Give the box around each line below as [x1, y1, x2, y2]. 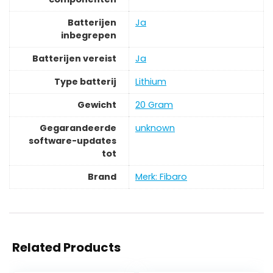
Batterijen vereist [32, 52, 116, 65]
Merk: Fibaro [135, 171, 187, 183]
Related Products [12, 239, 121, 257]
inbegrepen [61, 29, 116, 42]
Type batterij [54, 76, 116, 88]
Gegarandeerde [40, 122, 116, 135]
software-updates [29, 135, 116, 147]
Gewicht [77, 99, 116, 112]
